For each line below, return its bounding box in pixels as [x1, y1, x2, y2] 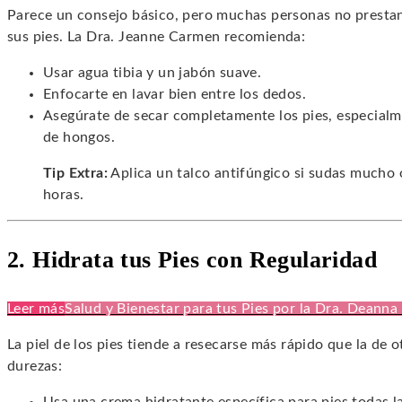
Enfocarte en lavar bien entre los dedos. [43, 87, 306, 102]
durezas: [7, 359, 63, 374]
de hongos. [43, 130, 116, 145]
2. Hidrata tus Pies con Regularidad [7, 247, 377, 274]
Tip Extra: [43, 166, 108, 181]
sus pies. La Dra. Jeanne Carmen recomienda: [7, 30, 306, 45]
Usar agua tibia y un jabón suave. [43, 66, 262, 81]
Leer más [7, 301, 66, 317]
